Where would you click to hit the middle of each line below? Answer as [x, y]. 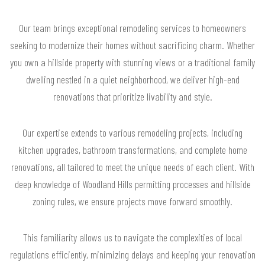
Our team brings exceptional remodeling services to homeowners [132, 28]
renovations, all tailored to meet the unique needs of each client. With [132, 167]
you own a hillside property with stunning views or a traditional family [132, 62]
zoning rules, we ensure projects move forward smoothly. [132, 201]
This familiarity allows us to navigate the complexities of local [132, 237]
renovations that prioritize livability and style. [132, 97]
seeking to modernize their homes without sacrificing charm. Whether [132, 45]
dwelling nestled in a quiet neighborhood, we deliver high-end [132, 80]
